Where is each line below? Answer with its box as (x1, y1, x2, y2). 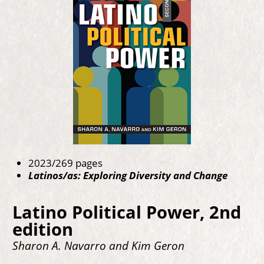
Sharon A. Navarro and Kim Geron (12, 238, 184, 253)
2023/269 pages (28, 156, 103, 170)
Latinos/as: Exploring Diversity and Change (28, 168, 227, 183)
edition (12, 217, 73, 241)
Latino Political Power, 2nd (12, 200, 241, 224)
